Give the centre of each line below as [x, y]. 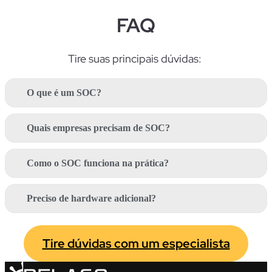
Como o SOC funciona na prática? [98, 163]
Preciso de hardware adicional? [91, 199]
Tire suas [90, 59]
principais [135, 59]
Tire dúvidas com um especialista [136, 244]
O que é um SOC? [64, 93]
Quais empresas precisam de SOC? [98, 128]
